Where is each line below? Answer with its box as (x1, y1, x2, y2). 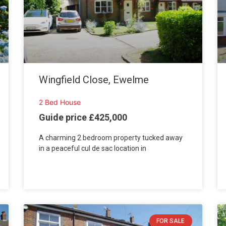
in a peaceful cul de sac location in (39, 144, 147, 153)
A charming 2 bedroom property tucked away (39, 134, 183, 142)
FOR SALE (156, 217, 185, 225)
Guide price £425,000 (39, 112, 128, 123)
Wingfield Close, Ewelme (39, 73, 149, 86)
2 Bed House (39, 97, 81, 106)
